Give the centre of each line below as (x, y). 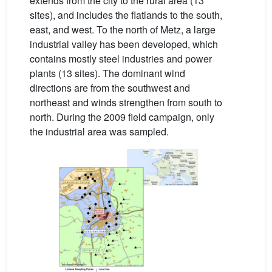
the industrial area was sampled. (99, 131)
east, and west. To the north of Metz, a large (123, 29)
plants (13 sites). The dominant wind (107, 73)
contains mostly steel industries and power (121, 59)
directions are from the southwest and (110, 88)
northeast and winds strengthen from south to (126, 102)
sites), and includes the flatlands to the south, (126, 15)
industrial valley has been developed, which (124, 44)
